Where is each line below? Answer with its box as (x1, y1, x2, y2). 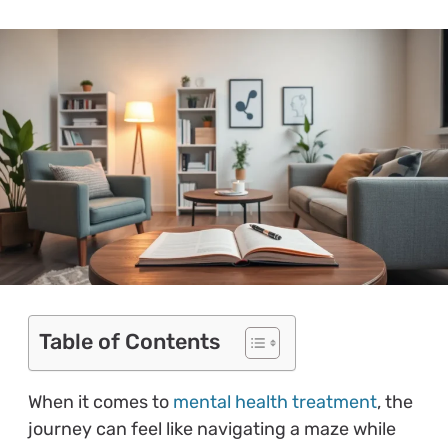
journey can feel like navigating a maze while (27, 417, 396, 440)
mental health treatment (172, 390, 377, 413)
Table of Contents (38, 328, 220, 354)
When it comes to (27, 390, 173, 413)
